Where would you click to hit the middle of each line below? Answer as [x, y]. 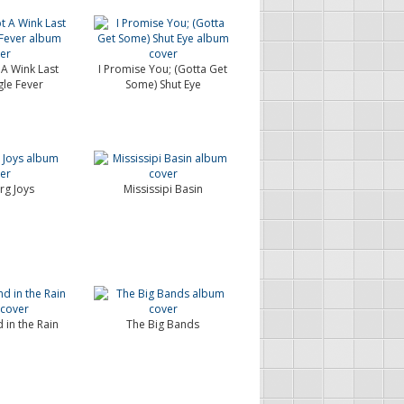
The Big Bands [163, 324]
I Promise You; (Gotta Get [163, 69]
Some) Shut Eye [163, 84]
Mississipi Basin [163, 189]
